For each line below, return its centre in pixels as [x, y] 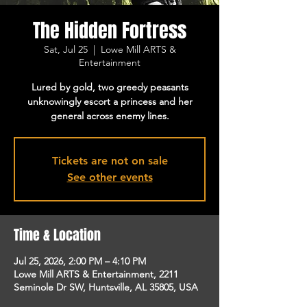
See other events [110, 177]
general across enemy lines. [110, 115]
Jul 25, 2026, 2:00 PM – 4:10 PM [80, 261]
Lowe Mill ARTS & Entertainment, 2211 [96, 274]
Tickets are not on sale [110, 160]
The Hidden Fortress [110, 30]
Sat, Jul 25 [65, 49]
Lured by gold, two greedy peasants [110, 87]
